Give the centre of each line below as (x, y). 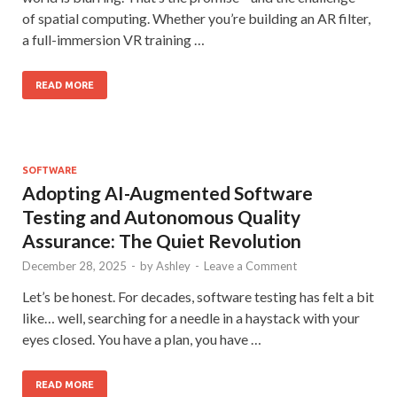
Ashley (173, 266)
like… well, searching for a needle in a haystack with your (191, 318)
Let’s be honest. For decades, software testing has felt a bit (198, 296)
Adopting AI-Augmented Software (167, 193)
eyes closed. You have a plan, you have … (142, 339)
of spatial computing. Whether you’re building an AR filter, (196, 18)
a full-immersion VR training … (113, 39)
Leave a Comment (250, 266)
